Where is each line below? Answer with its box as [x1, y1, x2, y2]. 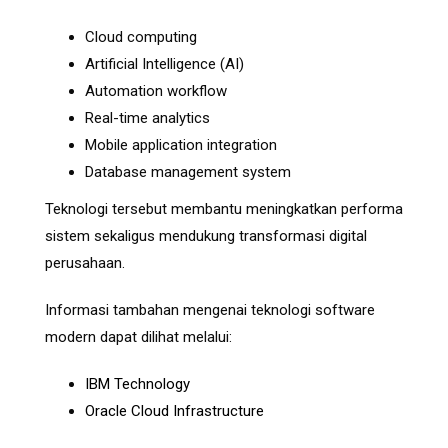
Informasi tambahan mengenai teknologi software [45, 301, 375, 320]
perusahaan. [45, 254, 125, 273]
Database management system [85, 163, 291, 182]
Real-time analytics [85, 109, 210, 128]
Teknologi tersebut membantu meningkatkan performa [45, 200, 403, 219]
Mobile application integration [85, 136, 277, 155]
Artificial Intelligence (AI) [85, 55, 244, 74]
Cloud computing [85, 28, 197, 47]
